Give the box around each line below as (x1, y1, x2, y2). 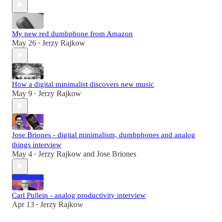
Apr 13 (12, 200, 34, 209)
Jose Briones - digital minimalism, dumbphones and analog (12, 130, 195, 139)
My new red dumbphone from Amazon (12, 29, 133, 38)
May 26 (12, 38, 36, 47)
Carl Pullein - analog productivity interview (12, 191, 146, 199)
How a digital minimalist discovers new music (12, 80, 154, 88)
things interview (12, 140, 61, 149)
